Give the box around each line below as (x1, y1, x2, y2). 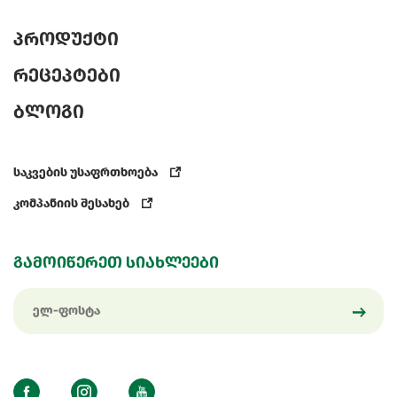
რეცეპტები (13, 64, 121, 88)
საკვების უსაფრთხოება (13, 165, 160, 181)
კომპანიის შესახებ (13, 196, 132, 212)
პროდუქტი (13, 27, 119, 51)
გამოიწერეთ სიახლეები (13, 253, 219, 273)
